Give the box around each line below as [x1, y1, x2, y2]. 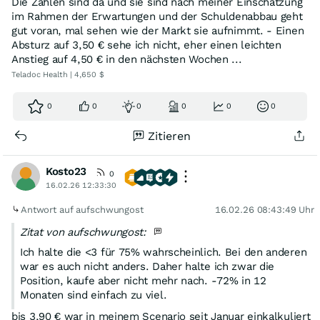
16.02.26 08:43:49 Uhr [214, 204, 314, 215]
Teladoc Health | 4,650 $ [11, 70, 104, 79]
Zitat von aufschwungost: [20, 226, 150, 239]
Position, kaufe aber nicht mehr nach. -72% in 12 [20, 274, 266, 287]
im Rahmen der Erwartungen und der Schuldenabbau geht [11, 10, 303, 23]
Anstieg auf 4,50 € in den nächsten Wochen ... [11, 53, 242, 66]
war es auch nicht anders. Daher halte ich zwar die [20, 260, 275, 273]
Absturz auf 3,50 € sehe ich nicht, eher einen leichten [11, 39, 281, 51]
